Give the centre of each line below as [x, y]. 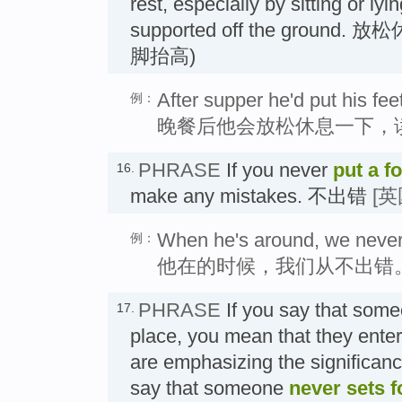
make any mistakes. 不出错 [251, 197]
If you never [277, 170]
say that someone [210, 389]
